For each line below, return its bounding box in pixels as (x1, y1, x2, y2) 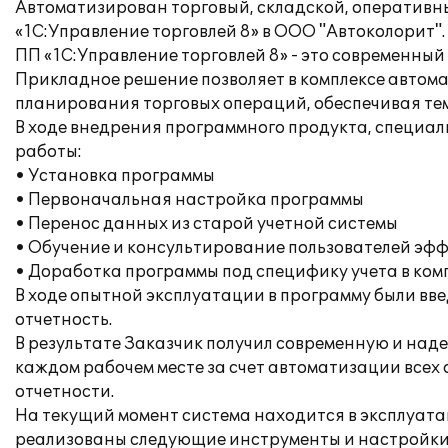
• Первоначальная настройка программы (15, 190, 364, 210)
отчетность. (15, 310, 112, 330)
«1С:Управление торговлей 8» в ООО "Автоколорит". (15, 22, 445, 42)
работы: (15, 142, 82, 162)
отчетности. (15, 382, 114, 402)
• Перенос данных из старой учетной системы (15, 214, 398, 234)
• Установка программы (15, 166, 215, 186)
